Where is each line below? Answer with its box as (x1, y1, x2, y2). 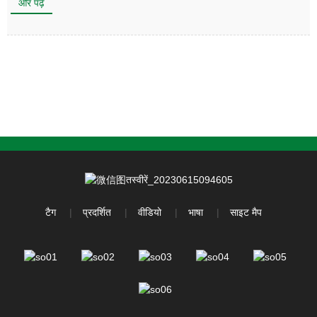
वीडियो (137, 206, 161, 218)
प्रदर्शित (82, 206, 111, 218)
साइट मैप (229, 206, 262, 218)
